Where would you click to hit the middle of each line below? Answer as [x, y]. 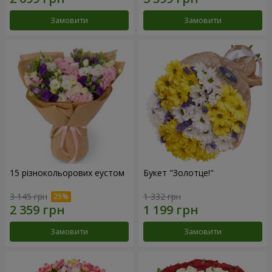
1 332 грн [162, 196]
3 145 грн [29, 196]
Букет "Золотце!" [178, 173]
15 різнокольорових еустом [67, 173]
